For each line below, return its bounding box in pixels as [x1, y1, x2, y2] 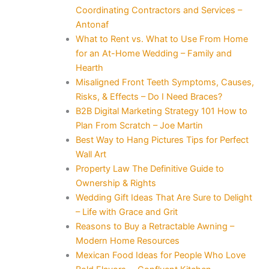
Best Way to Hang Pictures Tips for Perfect [75, 134, 249, 145]
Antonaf [75, 19, 109, 30]
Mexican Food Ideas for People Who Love [75, 249, 246, 261]
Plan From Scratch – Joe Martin [75, 119, 203, 131]
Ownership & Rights [75, 177, 156, 189]
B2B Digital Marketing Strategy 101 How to [75, 105, 247, 116]
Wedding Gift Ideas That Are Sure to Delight [75, 192, 252, 203]
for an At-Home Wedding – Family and [75, 47, 232, 59]
